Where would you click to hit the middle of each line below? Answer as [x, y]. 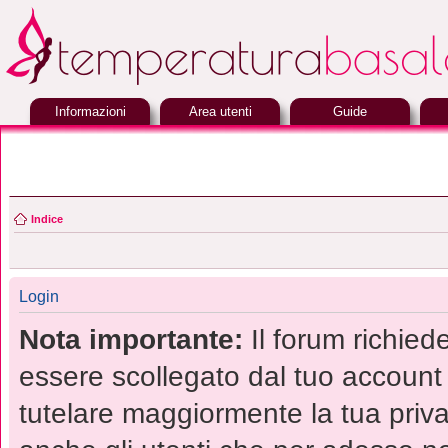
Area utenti [220, 111]
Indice [47, 219]
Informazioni [90, 111]
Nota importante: [131, 339]
